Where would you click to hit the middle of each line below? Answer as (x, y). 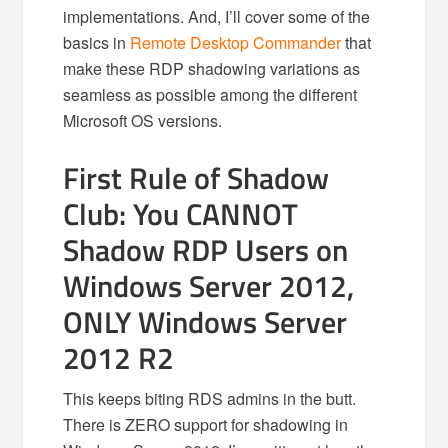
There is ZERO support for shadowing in (206, 424)
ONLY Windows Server (205, 322)
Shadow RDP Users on (206, 250)
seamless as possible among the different (210, 94)
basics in (97, 42)
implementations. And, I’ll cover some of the (217, 16)
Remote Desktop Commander (236, 42)
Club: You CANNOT (181, 214)
